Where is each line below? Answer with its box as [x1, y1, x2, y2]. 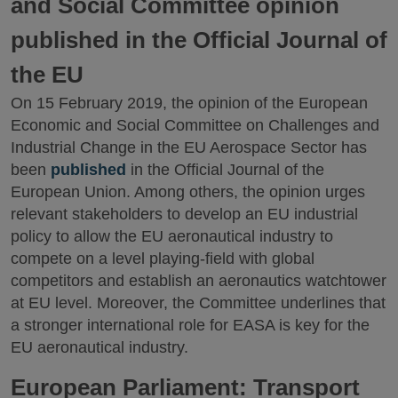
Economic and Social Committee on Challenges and [11, 115, 379, 134]
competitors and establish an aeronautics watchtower [11, 271, 386, 290]
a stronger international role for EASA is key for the [11, 315, 370, 334]
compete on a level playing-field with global [11, 249, 314, 267]
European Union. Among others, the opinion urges [11, 182, 365, 201]
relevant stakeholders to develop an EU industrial [11, 204, 358, 223]
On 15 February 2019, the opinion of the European [11, 93, 368, 112]
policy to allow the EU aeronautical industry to [11, 227, 333, 245]
